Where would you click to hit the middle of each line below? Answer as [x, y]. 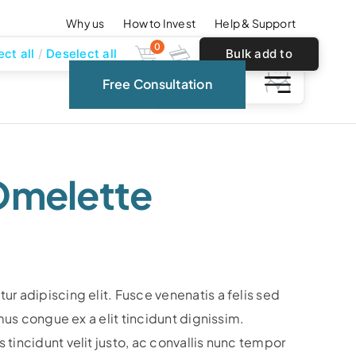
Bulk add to [259, 54]
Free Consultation [157, 84]
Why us [85, 23]
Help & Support [255, 23]
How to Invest [160, 23]
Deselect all [81, 54]
